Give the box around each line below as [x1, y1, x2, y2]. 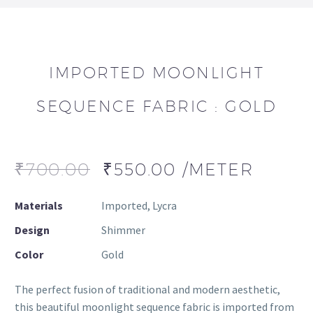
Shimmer [101, 223, 145, 238]
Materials [15, 198, 63, 213]
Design [15, 223, 50, 238]
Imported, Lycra [101, 198, 177, 213]
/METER [182, 159, 254, 180]
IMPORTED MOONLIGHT [49, 64, 264, 82]
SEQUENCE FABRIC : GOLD [36, 97, 277, 116]
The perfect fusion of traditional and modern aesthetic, [15, 282, 280, 297]
